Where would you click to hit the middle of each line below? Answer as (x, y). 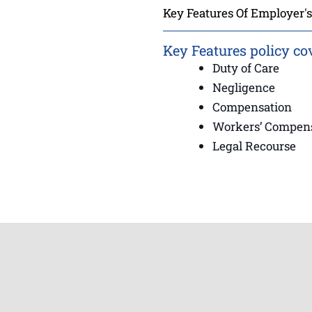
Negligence (244, 88)
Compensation (252, 107)
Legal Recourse (254, 146)
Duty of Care (246, 68)
